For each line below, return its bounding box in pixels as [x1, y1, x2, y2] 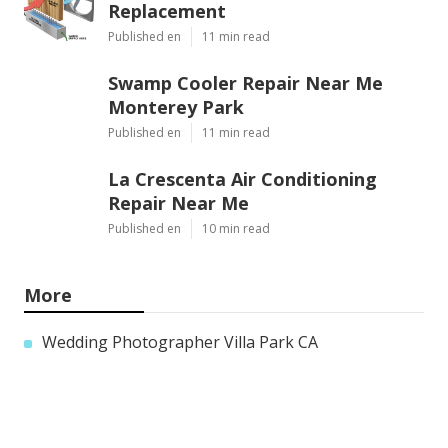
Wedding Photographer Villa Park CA [42, 331, 318, 354]
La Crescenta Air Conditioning [108, 167, 377, 192]
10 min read [202, 220, 270, 238]
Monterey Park [108, 95, 244, 120]
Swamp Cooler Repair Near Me [108, 71, 383, 96]
